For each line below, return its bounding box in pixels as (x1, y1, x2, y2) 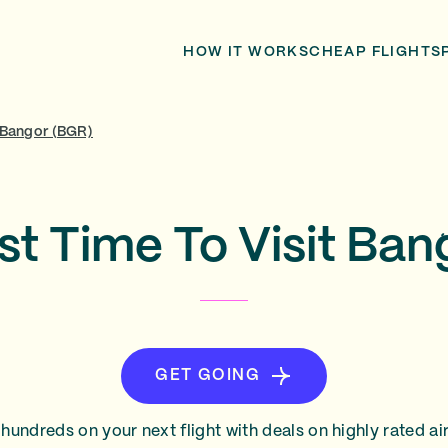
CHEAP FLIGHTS (309, 45, 442, 59)
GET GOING (155, 368, 261, 383)
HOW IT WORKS (183, 45, 310, 59)
